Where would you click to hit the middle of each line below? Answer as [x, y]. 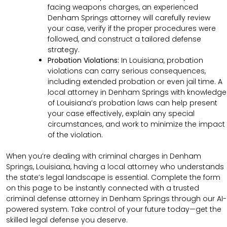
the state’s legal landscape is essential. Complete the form [113, 177]
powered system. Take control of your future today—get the [114, 209]
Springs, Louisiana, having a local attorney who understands [115, 166]
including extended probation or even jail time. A [135, 81]
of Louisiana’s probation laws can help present [133, 103]
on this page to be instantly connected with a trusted [103, 188]
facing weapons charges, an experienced [123, 7]
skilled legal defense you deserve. [67, 220]
